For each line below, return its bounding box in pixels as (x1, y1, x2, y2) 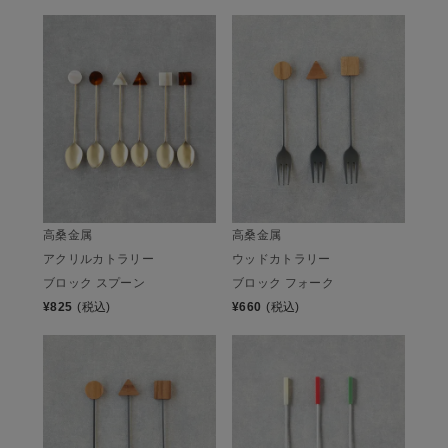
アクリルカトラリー (43, 251, 155, 266)
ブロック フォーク (232, 275, 335, 290)
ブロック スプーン (43, 275, 146, 290)
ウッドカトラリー (232, 251, 331, 266)
